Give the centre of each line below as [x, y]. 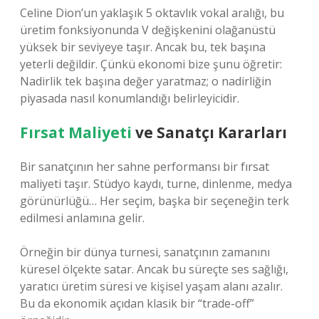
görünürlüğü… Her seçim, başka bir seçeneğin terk [155, 201]
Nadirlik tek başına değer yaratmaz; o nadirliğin [146, 81]
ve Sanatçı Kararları [209, 132]
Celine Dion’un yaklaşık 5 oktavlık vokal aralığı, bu [152, 13]
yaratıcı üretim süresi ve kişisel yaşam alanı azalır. [151, 286]
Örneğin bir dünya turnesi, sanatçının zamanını [145, 252]
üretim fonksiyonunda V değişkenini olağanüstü [148, 30]
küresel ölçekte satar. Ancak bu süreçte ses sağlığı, [154, 269]
